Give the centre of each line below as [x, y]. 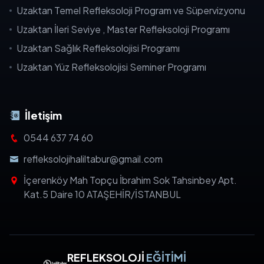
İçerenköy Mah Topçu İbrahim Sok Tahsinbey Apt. [130, 180]
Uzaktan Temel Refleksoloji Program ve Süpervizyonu [131, 10]
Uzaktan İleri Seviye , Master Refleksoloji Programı [123, 29]
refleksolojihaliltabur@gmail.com [93, 159]
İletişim [43, 115]
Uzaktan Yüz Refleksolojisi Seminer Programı [111, 67]
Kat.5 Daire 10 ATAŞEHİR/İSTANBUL [102, 194]
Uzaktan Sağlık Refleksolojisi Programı [98, 48]
